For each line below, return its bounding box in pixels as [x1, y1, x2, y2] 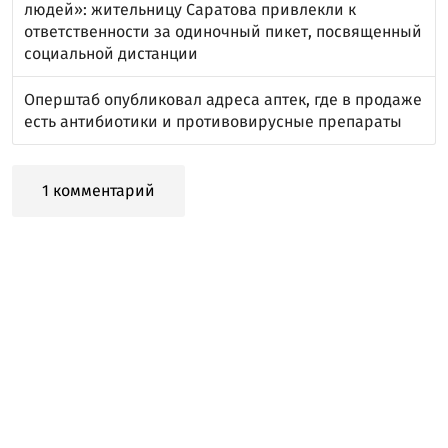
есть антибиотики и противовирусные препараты [24, 112, 402, 131]
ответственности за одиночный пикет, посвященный [24, 22, 422, 41]
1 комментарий [42, 181, 155, 200]
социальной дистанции [24, 44, 198, 63]
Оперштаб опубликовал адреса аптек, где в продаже [24, 90, 422, 109]
